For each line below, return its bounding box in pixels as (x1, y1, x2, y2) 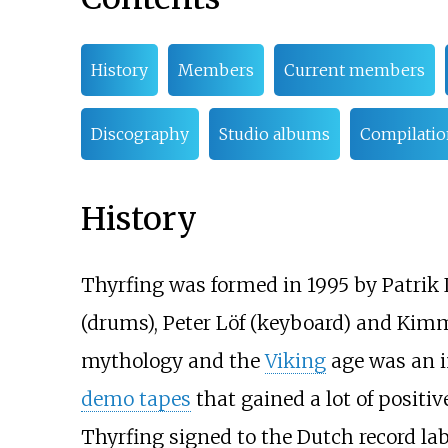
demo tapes (80, 386, 191, 411)
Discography (90, 124, 189, 145)
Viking (264, 348, 326, 373)
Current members (283, 60, 425, 81)
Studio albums (218, 124, 330, 145)
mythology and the (80, 348, 265, 373)
